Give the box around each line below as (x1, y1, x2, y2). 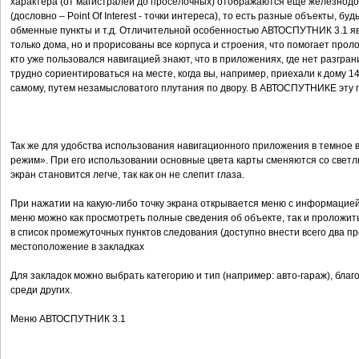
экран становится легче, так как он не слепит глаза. (10, 169, 244, 180)
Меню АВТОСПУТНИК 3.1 (10, 313, 126, 325)
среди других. (10, 284, 72, 296)
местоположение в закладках (10, 241, 144, 252)
